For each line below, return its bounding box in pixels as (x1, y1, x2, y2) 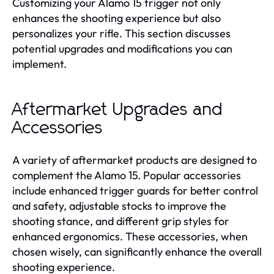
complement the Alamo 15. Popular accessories (12, 168, 241, 182)
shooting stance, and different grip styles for (12, 214, 229, 228)
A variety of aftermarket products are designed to (12, 153, 257, 167)
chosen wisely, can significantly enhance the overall (12, 245, 262, 259)
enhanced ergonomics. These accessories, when (12, 229, 248, 243)
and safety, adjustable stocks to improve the (12, 199, 226, 213)
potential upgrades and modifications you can (12, 42, 232, 56)
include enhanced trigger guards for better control (12, 183, 258, 198)
